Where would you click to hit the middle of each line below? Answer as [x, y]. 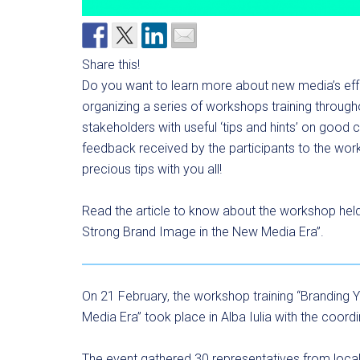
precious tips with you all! [152, 169]
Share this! [111, 64]
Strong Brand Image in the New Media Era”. [203, 231]
